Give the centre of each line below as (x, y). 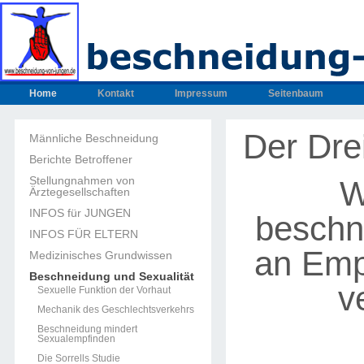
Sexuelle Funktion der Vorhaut (104, 290)
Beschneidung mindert (87, 329)
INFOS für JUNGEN (80, 213)
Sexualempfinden (76, 339)
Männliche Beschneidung (94, 138)
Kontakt (116, 93)
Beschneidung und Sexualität (112, 276)
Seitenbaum (296, 93)
